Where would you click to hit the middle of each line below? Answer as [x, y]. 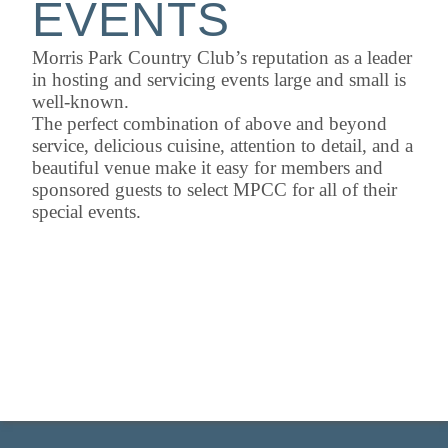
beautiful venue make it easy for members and [207, 168]
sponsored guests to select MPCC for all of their [214, 190]
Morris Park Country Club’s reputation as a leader [222, 58]
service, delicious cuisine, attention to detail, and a [222, 146]
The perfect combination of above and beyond [209, 124]
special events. [86, 212]
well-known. [80, 102]
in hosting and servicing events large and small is [219, 80]
